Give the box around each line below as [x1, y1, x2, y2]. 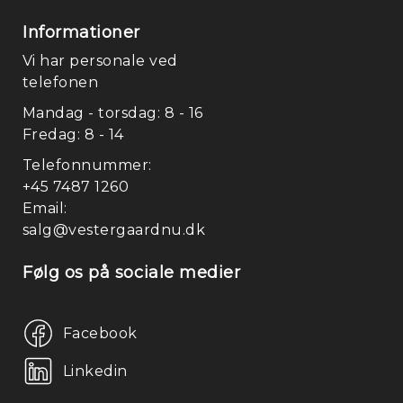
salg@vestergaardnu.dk [22, 221, 206, 238]
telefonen [22, 74, 99, 91]
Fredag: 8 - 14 [22, 126, 124, 143]
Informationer [22, 22, 141, 42]
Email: [22, 200, 67, 217]
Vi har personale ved [22, 52, 178, 69]
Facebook [63, 324, 138, 342]
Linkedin [63, 362, 128, 380]
